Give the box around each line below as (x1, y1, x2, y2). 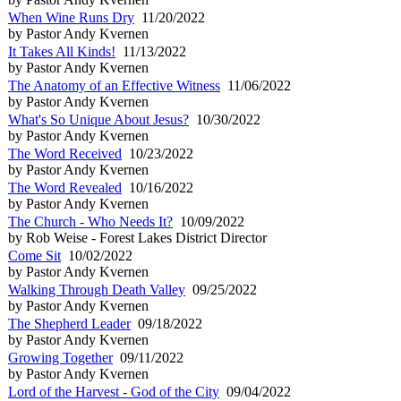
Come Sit (8, 247, 61, 263)
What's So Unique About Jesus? (8, 111, 189, 127)
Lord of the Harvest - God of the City (8, 383, 219, 399)
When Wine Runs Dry (8, 9, 134, 25)
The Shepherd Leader (8, 315, 131, 331)
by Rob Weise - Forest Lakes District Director (8, 229, 267, 245)
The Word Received (8, 145, 122, 161)
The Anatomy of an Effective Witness (8, 77, 220, 93)
